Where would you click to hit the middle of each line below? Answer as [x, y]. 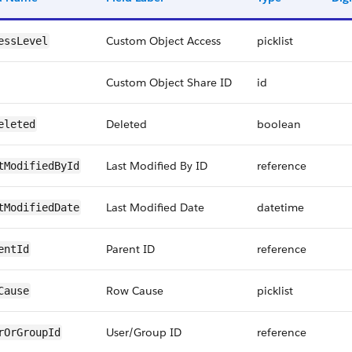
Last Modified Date [155, 207]
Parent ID [130, 249]
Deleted [126, 124]
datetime [280, 207]
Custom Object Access [163, 41]
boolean [279, 124]
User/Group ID [144, 332]
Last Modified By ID [157, 166]
